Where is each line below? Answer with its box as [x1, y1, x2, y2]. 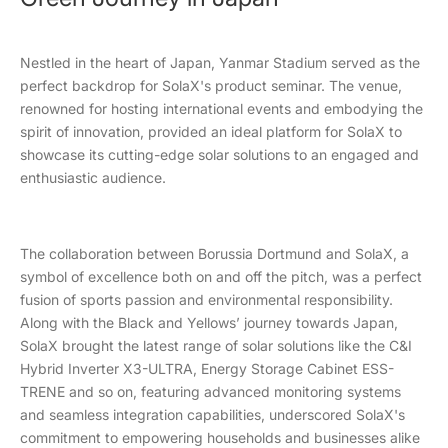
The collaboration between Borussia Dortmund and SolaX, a [20, 244, 409, 262]
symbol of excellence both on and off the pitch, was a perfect [20, 267, 422, 285]
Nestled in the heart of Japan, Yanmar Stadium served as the [20, 53, 420, 71]
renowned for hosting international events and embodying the [20, 99, 423, 117]
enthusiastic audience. [20, 168, 166, 186]
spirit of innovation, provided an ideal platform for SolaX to [20, 122, 402, 140]
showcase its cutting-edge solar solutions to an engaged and [20, 145, 419, 163]
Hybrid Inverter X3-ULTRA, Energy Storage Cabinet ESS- [20, 359, 394, 377]
